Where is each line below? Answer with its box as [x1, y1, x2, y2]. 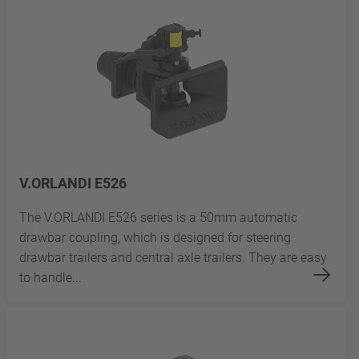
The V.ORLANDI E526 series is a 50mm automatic [19, 210, 297, 226]
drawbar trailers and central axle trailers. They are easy [19, 250, 327, 266]
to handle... [19, 270, 82, 286]
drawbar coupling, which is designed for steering [19, 230, 291, 246]
